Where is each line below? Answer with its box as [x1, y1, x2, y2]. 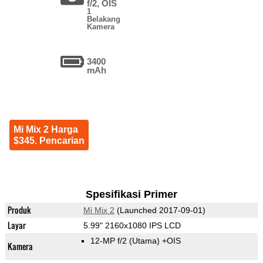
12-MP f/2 [90, 236, 129, 246]
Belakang [87, 15, 121, 24]
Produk [7, 204, 31, 217]
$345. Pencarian [13, 136, 85, 146]
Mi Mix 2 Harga [13, 124, 78, 135]
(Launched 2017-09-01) [114, 205, 205, 215]
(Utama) [129, 236, 160, 246]
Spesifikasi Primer [85, 188, 177, 201]
